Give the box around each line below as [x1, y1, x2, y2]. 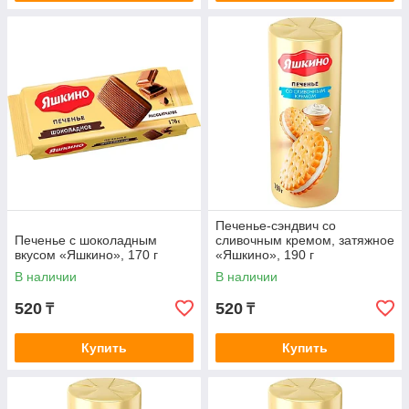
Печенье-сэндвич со [215, 218, 336, 234]
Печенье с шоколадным [15, 233, 157, 248]
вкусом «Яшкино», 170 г [15, 247, 158, 263]
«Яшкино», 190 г [215, 247, 314, 263]
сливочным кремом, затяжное [215, 233, 394, 248]
